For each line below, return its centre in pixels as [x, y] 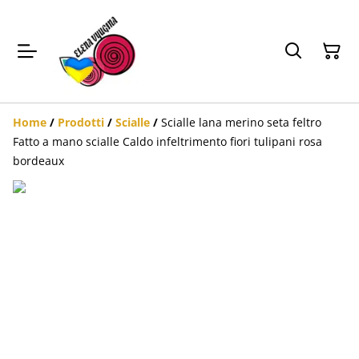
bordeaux [38, 161]
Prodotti [81, 122]
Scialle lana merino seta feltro [241, 122]
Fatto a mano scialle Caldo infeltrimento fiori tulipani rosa [167, 141]
